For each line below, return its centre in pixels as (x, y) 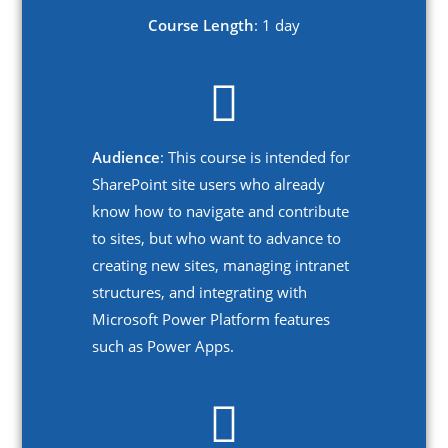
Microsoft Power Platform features (211, 319)
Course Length (201, 25)
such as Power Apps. (163, 346)
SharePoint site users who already (209, 184)
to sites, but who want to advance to (217, 238)
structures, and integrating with (200, 292)
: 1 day (277, 25)
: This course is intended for (255, 157)
